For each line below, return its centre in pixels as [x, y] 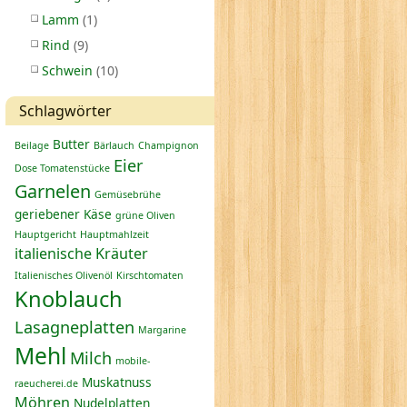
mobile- [133, 360]
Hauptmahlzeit [114, 234]
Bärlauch [114, 145]
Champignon [169, 145]
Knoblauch [69, 298]
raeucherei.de [46, 383]
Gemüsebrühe [128, 194]
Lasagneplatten [74, 327]
